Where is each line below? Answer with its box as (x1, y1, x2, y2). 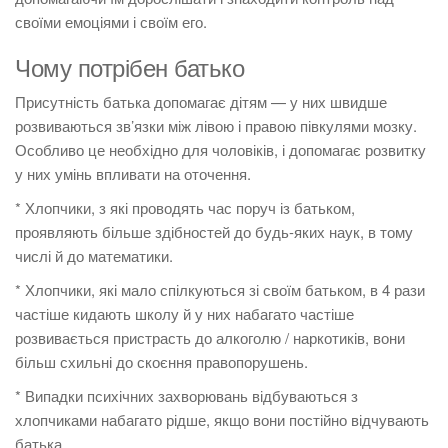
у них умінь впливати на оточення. (15, 162, 251, 184)
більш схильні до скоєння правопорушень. (15, 350, 308, 372)
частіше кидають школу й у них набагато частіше (15, 302, 354, 324)
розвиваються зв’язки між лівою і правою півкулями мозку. (15, 114, 417, 136)
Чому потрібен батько (15, 48, 245, 84)
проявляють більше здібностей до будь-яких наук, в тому (15, 220, 413, 242)
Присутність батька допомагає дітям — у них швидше (15, 90, 387, 112)
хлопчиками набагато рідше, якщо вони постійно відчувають (15, 408, 429, 430)
